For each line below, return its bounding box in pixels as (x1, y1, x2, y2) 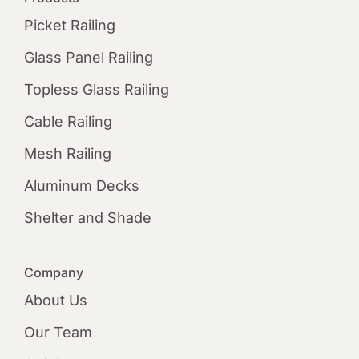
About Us (23, 292, 87, 309)
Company (23, 264, 83, 281)
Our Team (23, 324, 92, 341)
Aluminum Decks (23, 177, 139, 195)
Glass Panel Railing (23, 49, 153, 67)
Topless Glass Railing (23, 81, 169, 99)
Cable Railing (23, 113, 112, 131)
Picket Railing (23, 17, 115, 34)
